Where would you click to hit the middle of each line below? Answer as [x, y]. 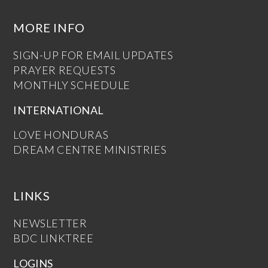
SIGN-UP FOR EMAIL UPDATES [93, 55]
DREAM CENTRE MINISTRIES [90, 150]
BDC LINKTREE [54, 238]
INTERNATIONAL [59, 110]
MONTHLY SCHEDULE [72, 85]
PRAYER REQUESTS [65, 70]
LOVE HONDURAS [61, 135]
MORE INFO [49, 28]
